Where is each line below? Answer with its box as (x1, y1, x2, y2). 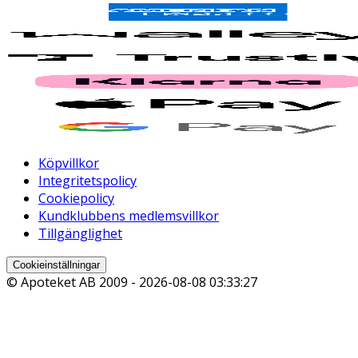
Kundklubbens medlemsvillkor (38, 207, 219, 225)
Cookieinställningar (13, 259, 100, 272)
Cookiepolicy (38, 189, 114, 208)
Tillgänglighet (38, 225, 122, 243)
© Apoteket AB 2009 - (6, 273, 139, 292)
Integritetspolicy (38, 172, 137, 190)
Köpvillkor (38, 154, 99, 173)
